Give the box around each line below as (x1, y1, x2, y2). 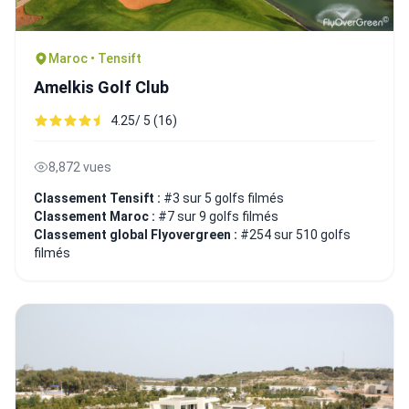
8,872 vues (48, 160, 111, 175)
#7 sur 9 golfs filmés (158, 209, 278, 225)
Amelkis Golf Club (34, 78, 169, 98)
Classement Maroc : (34, 209, 158, 225)
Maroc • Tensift (48, 51, 142, 67)
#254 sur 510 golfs (240, 227, 351, 243)
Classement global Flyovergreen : (34, 227, 240, 243)
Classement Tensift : (34, 191, 163, 206)
